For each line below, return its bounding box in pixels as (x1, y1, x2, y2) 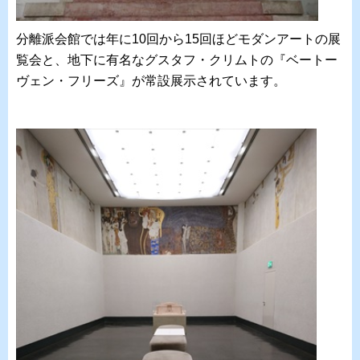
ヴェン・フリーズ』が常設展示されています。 (16, 74, 286, 88)
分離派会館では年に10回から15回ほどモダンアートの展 (16, 32, 341, 47)
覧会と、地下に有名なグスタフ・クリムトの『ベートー (16, 53, 337, 67)
